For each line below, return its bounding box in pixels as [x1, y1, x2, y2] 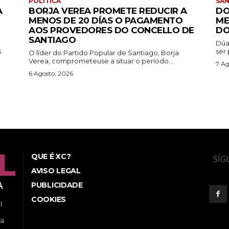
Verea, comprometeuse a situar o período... [29, 56, 173, 65]
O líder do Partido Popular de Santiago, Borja [29, 48, 179, 57]
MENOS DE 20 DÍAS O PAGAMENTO [29, 15, 182, 26]
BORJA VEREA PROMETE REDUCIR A [29, 5, 187, 16]
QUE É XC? [31, 151, 71, 161]
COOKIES [31, 194, 66, 204]
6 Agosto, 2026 [29, 69, 73, 77]
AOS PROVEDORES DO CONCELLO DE [29, 25, 194, 35]
